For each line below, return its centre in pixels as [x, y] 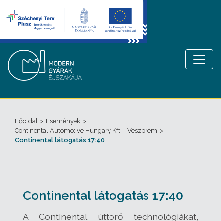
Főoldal [26, 121]
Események [63, 121]
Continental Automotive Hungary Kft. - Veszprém [86, 131]
